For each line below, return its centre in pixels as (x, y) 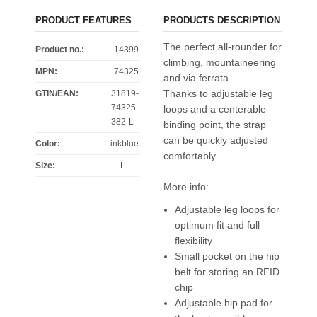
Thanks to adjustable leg (218, 93)
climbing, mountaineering (219, 62)
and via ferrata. (197, 77)
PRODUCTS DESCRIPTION (221, 20)
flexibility (193, 240)
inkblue (125, 143)
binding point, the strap (214, 124)
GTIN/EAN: (57, 93)
